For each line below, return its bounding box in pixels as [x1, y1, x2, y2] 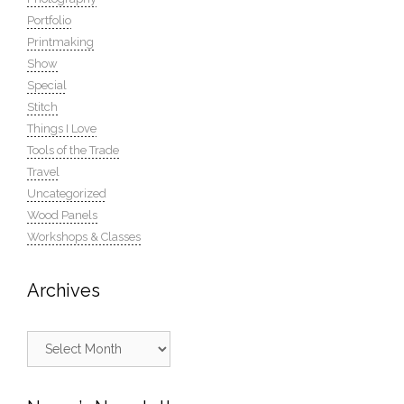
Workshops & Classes [27, 230, 141, 243]
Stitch [27, 100, 58, 114]
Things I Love [27, 122, 96, 135]
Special [27, 78, 67, 92]
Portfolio [27, 14, 71, 27]
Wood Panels [27, 208, 97, 222]
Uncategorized [27, 187, 106, 200]
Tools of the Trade [27, 143, 119, 157]
